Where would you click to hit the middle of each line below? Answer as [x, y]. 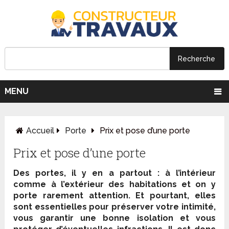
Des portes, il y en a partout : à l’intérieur [114, 173]
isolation [155, 218]
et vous [194, 218]
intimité [197, 207]
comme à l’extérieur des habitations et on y [114, 185]
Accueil [40, 131]
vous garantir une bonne [75, 218]
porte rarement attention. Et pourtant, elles [114, 196]
